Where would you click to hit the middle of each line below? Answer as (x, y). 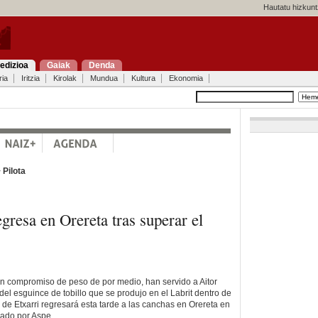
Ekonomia (186, 78)
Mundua (104, 78)
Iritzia (30, 78)
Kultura (143, 78)
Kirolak (65, 78)
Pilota (14, 171)
